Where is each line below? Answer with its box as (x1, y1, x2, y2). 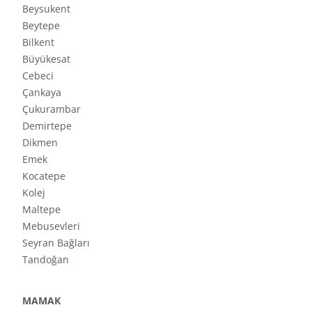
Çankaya (22, 85, 61, 99)
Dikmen (22, 135, 58, 149)
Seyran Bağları (22, 235, 90, 249)
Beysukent (22, 1, 70, 15)
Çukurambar (22, 102, 81, 116)
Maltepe (22, 202, 61, 216)
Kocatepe (22, 169, 65, 182)
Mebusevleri (22, 219, 80, 233)
